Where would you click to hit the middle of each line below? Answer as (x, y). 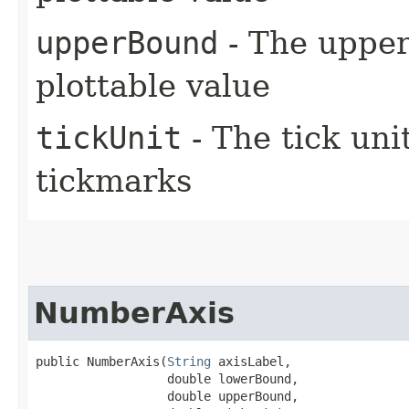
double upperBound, (167, 396)
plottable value (153, 85)
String (189, 361)
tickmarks (114, 180)
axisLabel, (251, 361)
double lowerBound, (167, 378)
